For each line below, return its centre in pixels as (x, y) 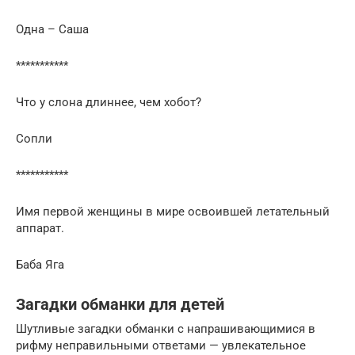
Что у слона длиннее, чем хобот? (109, 102)
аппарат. (40, 228)
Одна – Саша (52, 29)
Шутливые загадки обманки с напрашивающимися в (166, 328)
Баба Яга (40, 264)
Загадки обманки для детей (120, 305)
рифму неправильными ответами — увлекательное (161, 345)
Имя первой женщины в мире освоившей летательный (173, 211)
